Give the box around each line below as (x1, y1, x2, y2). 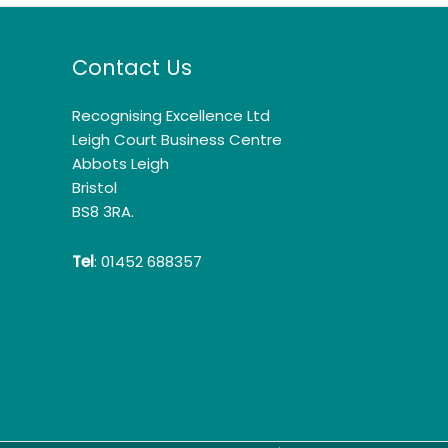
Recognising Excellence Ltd (72, 104, 270, 126)
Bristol (72, 176, 117, 198)
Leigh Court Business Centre (72, 128, 282, 150)
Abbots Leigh (72, 152, 169, 174)
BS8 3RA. (72, 200, 134, 222)
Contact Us (72, 52, 192, 82)
